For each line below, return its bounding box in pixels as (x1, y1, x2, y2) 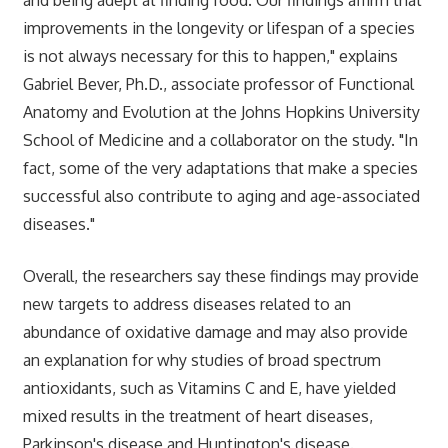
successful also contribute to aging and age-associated (22, 185, 420, 206)
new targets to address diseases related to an (22, 293, 351, 314)
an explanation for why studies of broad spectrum (22, 349, 381, 370)
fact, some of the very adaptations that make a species (22, 157, 418, 178)
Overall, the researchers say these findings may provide (22, 265, 419, 286)
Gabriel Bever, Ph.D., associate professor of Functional (22, 73, 414, 94)
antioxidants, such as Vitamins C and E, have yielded (22, 377, 396, 398)
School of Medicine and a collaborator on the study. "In (22, 129, 418, 150)
